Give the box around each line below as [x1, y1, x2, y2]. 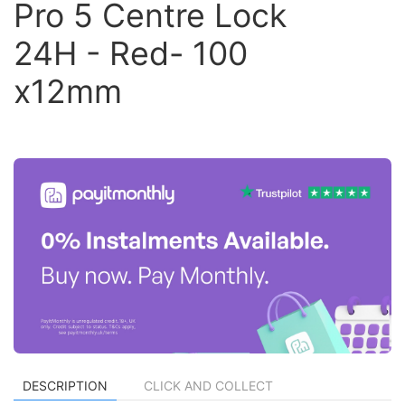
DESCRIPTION [23, 377, 108, 393]
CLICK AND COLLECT [144, 377, 273, 393]
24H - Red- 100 [14, 33, 248, 73]
